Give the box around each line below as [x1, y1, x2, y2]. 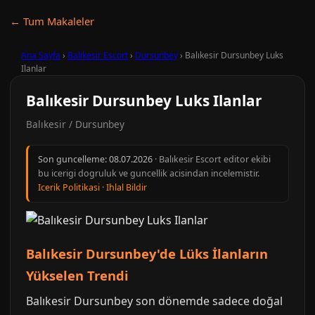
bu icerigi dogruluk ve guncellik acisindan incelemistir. [38, 167, 259, 179]
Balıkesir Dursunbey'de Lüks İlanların [26, 245, 268, 262]
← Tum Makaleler [10, 14, 94, 28]
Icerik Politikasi [38, 181, 100, 193]
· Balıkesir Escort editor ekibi [153, 153, 271, 165]
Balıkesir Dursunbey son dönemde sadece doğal [26, 293, 283, 309]
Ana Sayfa [21, 49, 60, 61]
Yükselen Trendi [26, 266, 129, 284]
